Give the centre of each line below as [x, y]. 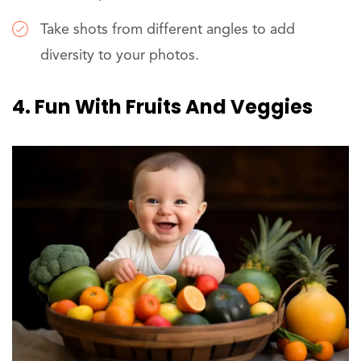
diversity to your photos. [120, 56]
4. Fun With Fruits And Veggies [162, 107]
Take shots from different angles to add [168, 30]
